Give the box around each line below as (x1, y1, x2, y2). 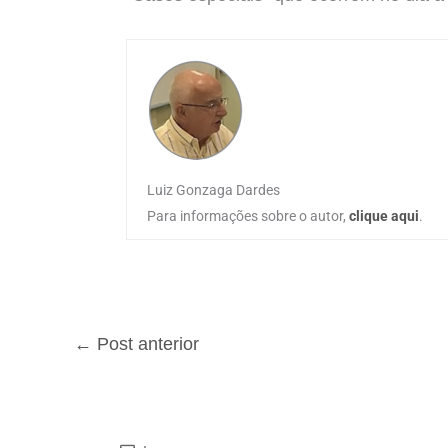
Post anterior (92, 333, 199, 354)
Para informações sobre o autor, (147, 207, 349, 224)
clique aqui (349, 207, 419, 224)
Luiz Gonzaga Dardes (147, 181, 280, 198)
